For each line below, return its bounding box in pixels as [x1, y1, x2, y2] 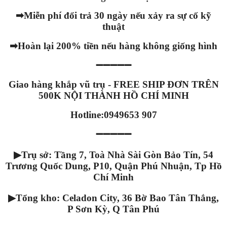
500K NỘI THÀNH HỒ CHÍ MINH [38, 90, 189, 101]
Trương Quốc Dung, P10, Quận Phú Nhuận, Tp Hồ [5, 161, 222, 172]
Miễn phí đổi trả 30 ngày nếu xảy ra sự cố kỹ [24, 10, 211, 21]
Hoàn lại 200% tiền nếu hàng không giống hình [18, 41, 217, 52]
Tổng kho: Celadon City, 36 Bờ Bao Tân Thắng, [16, 193, 219, 204]
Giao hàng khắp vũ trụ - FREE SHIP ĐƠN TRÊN [8, 79, 219, 90]
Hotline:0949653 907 [70, 109, 157, 121]
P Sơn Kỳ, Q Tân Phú [67, 204, 160, 215]
